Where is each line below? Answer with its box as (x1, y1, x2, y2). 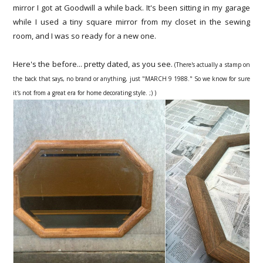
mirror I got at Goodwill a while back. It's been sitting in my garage (13, 2, 250, 13)
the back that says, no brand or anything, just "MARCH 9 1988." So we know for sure (13, 74, 250, 83)
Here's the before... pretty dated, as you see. (13, 58, 175, 69)
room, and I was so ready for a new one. (13, 30, 157, 41)
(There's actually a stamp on (174, 60, 250, 69)
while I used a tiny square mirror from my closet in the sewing (13, 16, 250, 27)
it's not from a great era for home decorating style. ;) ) (13, 88, 157, 97)
